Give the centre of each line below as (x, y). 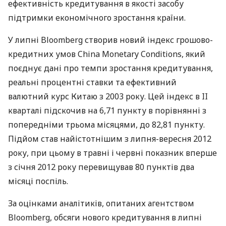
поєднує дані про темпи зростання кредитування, (110, 68)
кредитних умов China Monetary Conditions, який (107, 54)
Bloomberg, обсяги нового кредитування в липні (105, 217)
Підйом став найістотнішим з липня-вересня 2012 (110, 139)
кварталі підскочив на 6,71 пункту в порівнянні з (107, 110)
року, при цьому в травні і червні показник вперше (112, 153)
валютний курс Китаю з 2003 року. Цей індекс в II (108, 96)
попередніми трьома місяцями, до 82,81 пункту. (106, 125)
